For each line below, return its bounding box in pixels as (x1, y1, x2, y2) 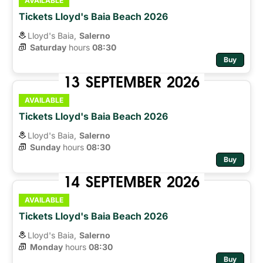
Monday (30, 241, 63, 252)
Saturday (30, 42, 66, 52)
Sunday (30, 141, 60, 152)
